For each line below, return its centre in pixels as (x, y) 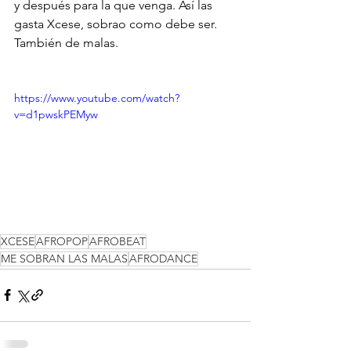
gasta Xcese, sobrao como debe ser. (117, 24)
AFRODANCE (163, 258)
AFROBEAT (118, 241)
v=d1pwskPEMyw (56, 114)
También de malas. (66, 43)
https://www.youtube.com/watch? (97, 98)
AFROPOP (62, 241)
